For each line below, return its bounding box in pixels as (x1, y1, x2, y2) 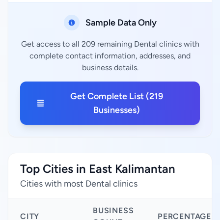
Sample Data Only (85, 17, 157, 28)
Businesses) (93, 105, 140, 115)
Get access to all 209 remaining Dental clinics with (21, 39, 199, 49)
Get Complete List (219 (70, 91, 164, 102)
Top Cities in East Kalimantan (20, 162, 175, 176)
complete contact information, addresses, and (29, 51, 191, 60)
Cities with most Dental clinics (20, 178, 137, 189)
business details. (82, 63, 138, 72)
